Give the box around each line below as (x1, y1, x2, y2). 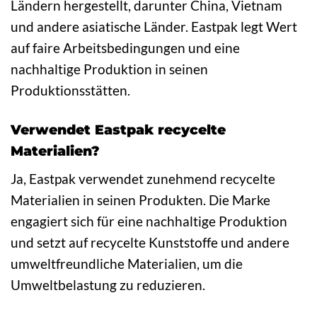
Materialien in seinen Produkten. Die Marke (11, 191, 270, 208)
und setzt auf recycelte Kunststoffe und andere (11, 234, 289, 250)
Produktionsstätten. (11, 82, 130, 99)
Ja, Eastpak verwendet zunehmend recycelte (11, 170, 275, 187)
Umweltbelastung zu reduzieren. (11, 276, 205, 293)
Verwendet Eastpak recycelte (11, 121, 226, 139)
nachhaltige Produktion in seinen (11, 61, 208, 78)
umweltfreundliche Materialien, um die (11, 255, 243, 272)
